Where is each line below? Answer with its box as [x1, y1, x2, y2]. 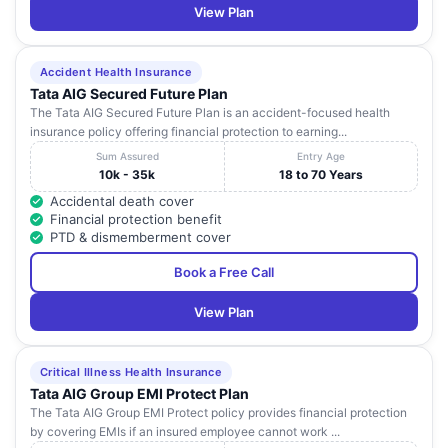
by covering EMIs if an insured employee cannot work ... [30, 424, 340, 440]
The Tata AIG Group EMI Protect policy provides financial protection [30, 405, 407, 421]
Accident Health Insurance [40, 65, 192, 80]
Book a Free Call [174, 264, 274, 281]
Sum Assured [95, 150, 159, 163]
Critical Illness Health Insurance [40, 365, 223, 380]
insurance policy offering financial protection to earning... [30, 124, 347, 140]
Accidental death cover [50, 193, 194, 210]
